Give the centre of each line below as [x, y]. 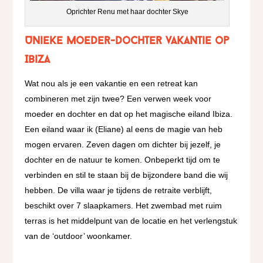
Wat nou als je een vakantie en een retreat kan [112, 84]
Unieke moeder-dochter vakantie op [127, 42]
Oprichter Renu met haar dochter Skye [127, 12]
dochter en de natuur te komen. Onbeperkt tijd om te [123, 160]
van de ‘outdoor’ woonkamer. [79, 236]
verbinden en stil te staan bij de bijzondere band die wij [127, 175]
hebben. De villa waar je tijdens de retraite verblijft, [119, 190]
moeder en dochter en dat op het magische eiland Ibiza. [129, 114]
